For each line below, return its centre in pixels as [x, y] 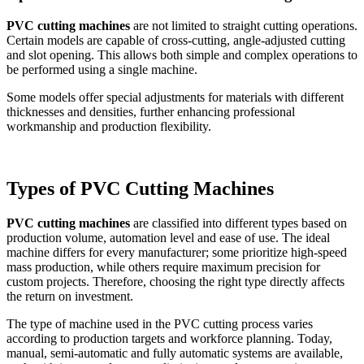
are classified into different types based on [238, 223]
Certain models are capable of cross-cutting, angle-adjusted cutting [176, 40]
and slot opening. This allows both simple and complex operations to [182, 54]
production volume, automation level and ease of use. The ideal [168, 237]
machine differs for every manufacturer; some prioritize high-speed [177, 252]
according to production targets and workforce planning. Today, [169, 338]
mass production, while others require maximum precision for [163, 266]
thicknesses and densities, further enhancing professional [151, 111]
